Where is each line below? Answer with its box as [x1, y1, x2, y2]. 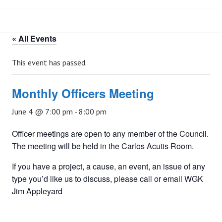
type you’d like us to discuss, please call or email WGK [12, 173, 203, 185]
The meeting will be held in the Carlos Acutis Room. [12, 140, 194, 152]
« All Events [12, 33, 56, 45]
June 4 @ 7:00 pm [12, 107, 73, 117]
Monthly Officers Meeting [12, 85, 154, 102]
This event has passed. [12, 57, 87, 68]
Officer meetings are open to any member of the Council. [12, 128, 209, 140]
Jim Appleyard [12, 185, 62, 197]
